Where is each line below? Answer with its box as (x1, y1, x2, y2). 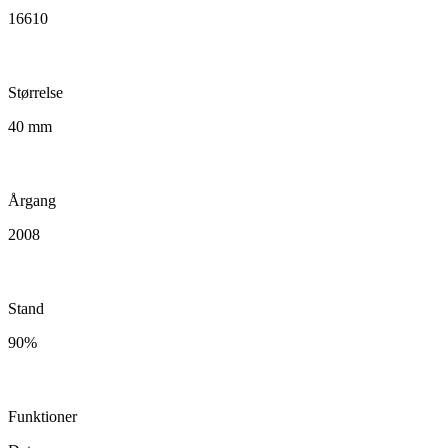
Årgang (8, 191, 56, 209)
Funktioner (8, 407, 77, 425)
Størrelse (8, 83, 63, 101)
